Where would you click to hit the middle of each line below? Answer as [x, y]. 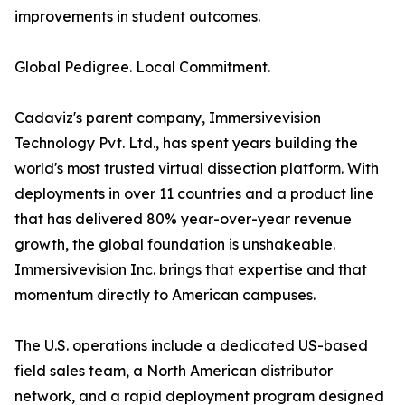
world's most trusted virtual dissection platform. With [197, 169]
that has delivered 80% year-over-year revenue [183, 219]
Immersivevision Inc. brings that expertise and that [191, 270]
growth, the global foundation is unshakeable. [175, 245]
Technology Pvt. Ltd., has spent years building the [186, 143]
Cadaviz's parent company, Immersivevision [168, 118]
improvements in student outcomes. [137, 17]
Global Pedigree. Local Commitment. [142, 67]
